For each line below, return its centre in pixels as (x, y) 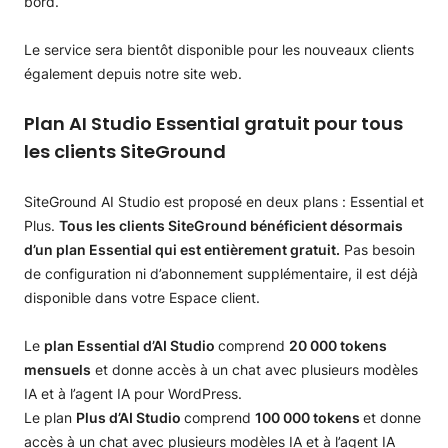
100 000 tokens (309, 417)
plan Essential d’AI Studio (131, 345)
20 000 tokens (338, 345)
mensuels (57, 369)
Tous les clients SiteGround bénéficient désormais (231, 225)
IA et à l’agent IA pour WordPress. (133, 393)
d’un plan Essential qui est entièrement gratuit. (182, 249)
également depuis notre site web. (133, 73)
